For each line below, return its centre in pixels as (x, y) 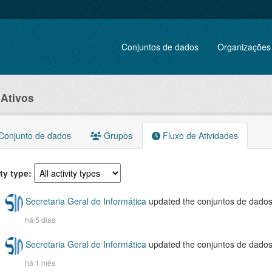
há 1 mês (40, 263)
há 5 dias (40, 219)
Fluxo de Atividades (199, 135)
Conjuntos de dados (160, 46)
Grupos (117, 135)
